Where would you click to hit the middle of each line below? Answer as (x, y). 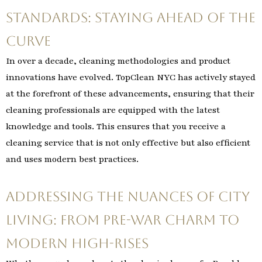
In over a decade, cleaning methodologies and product (118, 61)
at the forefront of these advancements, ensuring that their (130, 94)
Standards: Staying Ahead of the (131, 18)
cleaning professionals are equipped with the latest (113, 110)
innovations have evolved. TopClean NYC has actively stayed (131, 77)
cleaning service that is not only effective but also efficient (128, 143)
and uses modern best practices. (72, 159)
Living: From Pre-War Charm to (123, 220)
